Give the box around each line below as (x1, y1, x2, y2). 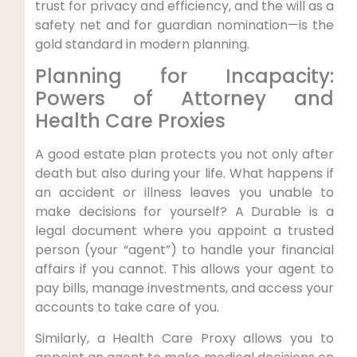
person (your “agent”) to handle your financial (34, 241, 334, 260)
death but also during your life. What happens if (34, 164, 334, 183)
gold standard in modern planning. (34, 34, 249, 53)
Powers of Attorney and (34, 85, 334, 112)
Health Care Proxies (34, 108, 226, 135)
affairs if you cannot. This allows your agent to (34, 260, 334, 279)
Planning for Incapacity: (34, 63, 334, 90)
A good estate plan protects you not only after (34, 145, 334, 164)
